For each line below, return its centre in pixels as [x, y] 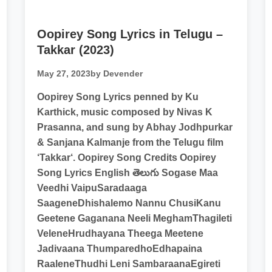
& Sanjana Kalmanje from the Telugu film [130, 142]
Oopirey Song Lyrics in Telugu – [130, 34]
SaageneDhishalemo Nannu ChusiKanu [129, 203]
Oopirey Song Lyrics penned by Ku [117, 97]
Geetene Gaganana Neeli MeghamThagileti [134, 218]
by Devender [116, 73]
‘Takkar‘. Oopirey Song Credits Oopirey [126, 158]
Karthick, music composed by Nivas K [124, 112]
